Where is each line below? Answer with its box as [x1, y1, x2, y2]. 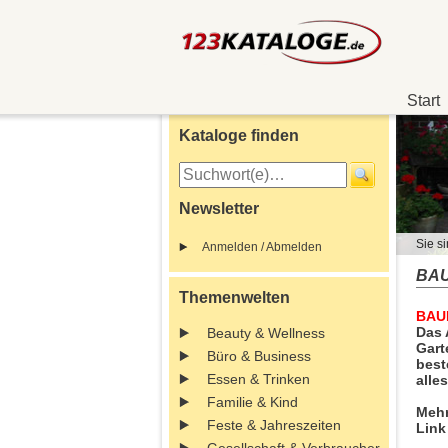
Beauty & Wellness [207, 325, 325, 341]
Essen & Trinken [207, 371, 310, 387]
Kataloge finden [179, 127, 299, 144]
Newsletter [179, 200, 259, 217]
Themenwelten [179, 289, 290, 306]
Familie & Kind [207, 394, 298, 410]
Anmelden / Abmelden [202, 240, 322, 254]
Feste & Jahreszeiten [207, 417, 341, 433]
